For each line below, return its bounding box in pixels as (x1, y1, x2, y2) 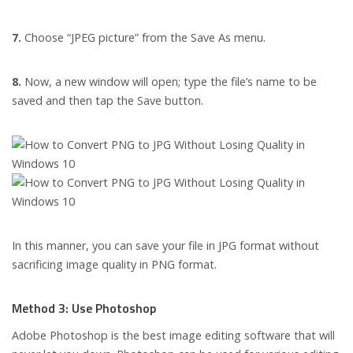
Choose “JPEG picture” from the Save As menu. (21, 30, 266, 46)
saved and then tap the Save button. (12, 93, 203, 109)
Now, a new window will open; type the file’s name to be (21, 74, 317, 90)
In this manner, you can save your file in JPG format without (12, 238, 319, 254)
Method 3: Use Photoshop (12, 299, 156, 318)
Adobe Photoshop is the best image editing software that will (12, 328, 335, 344)
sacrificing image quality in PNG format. (12, 257, 217, 273)
